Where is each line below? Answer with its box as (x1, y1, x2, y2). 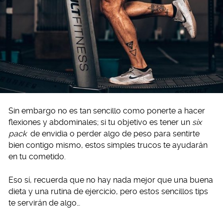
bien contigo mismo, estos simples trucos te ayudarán (8, 140, 208, 150)
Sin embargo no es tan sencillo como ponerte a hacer (8, 106, 205, 115)
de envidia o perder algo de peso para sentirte (28, 129, 200, 138)
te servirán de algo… (8, 198, 80, 208)
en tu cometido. (8, 152, 66, 161)
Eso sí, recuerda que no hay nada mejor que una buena (8, 175, 213, 185)
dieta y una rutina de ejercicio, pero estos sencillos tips (8, 187, 208, 196)
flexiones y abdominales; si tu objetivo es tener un (8, 117, 192, 127)
